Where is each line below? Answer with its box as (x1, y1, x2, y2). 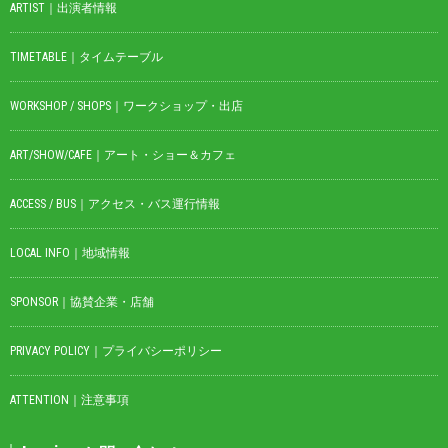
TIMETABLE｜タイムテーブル (10, 50, 163, 65)
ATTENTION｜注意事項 (10, 393, 129, 408)
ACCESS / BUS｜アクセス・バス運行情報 (10, 197, 220, 212)
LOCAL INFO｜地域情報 (10, 246, 130, 261)
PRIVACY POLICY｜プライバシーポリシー (10, 344, 222, 359)
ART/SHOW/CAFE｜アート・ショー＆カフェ (10, 148, 236, 163)
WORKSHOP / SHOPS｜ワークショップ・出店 (10, 99, 243, 114)
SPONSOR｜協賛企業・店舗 (10, 295, 154, 310)
